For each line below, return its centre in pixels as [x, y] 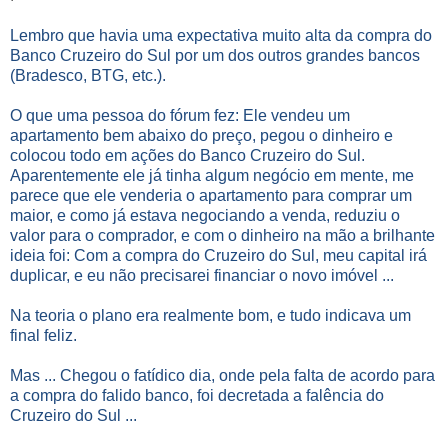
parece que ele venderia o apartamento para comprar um [211, 195]
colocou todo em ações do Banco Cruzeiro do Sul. [187, 155]
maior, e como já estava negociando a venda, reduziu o [205, 215]
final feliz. [43, 335]
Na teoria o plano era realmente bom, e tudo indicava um [210, 315]
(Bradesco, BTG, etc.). [88, 75]
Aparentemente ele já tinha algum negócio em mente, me [212, 175]
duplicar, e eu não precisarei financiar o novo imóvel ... [202, 275]
